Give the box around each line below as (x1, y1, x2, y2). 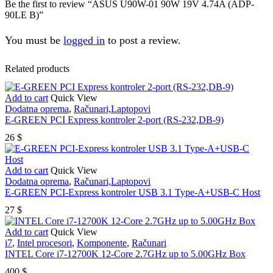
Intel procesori (17, 237, 72, 248)
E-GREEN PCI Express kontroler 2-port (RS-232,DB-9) (5, 114, 224, 125)
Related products (5, 63, 69, 74)
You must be (5, 34, 63, 47)
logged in (63, 34, 105, 47)
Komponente (77, 237, 127, 248)
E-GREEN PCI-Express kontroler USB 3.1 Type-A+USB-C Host (5, 186, 260, 197)
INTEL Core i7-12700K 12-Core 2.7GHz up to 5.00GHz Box (5, 248, 246, 259)
